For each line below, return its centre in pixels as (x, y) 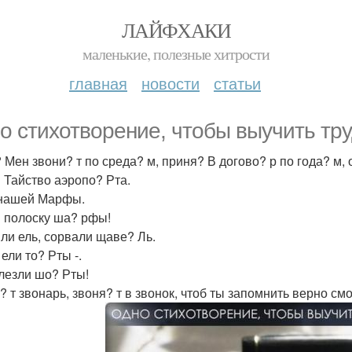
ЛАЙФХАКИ (176, 30)
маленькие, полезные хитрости (176, 54)
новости (170, 83)
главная (98, 83)
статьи (237, 83)
